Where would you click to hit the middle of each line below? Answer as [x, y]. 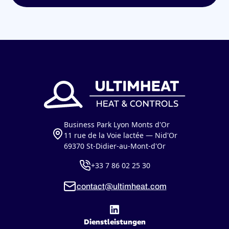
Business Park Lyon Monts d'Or [117, 125]
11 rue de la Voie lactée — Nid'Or [121, 135]
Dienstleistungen [114, 222]
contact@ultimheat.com [121, 186]
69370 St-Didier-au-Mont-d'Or [115, 146]
